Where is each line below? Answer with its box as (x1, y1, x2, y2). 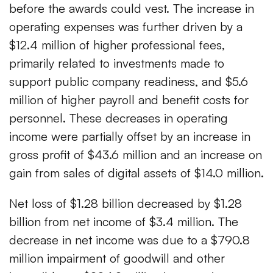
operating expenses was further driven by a (9, 19, 243, 35)
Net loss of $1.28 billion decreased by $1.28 (9, 196, 242, 211)
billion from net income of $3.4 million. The (9, 214, 238, 230)
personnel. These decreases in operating (9, 110, 228, 126)
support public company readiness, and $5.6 (9, 74, 248, 90)
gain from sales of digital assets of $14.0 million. (9, 165, 264, 181)
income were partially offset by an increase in (9, 129, 250, 144)
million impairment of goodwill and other (9, 250, 225, 266)
